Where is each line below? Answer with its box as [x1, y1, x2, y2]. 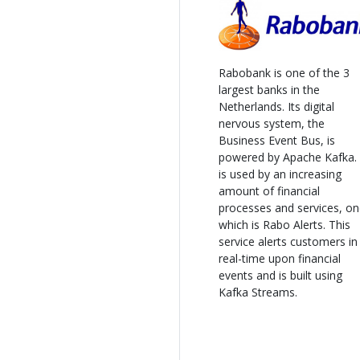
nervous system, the [219, 115, 325, 131]
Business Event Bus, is [219, 132, 335, 148]
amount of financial [219, 182, 320, 198]
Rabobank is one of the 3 [219, 64, 350, 80]
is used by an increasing [219, 166, 342, 182]
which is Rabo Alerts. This [219, 216, 350, 232]
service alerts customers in [219, 233, 358, 249]
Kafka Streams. [219, 284, 297, 300]
